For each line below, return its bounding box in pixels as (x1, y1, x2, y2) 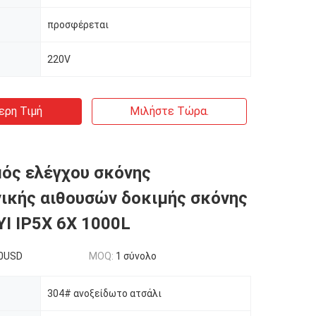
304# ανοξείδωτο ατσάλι (47, 288, 162, 299)
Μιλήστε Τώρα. (130, 104, 209, 118)
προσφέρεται (47, 19, 109, 30)
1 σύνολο (116, 250, 157, 262)
